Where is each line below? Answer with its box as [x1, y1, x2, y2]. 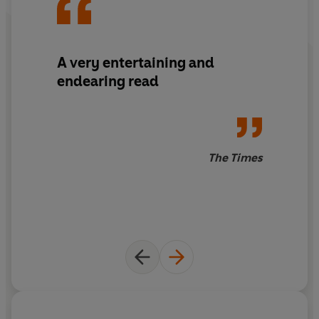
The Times [208, 151, 262, 165]
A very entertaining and [57, 53, 214, 71]
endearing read [57, 72, 159, 90]
